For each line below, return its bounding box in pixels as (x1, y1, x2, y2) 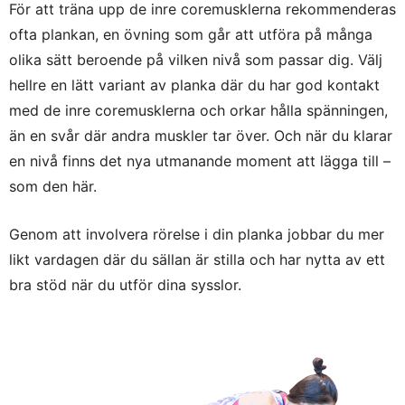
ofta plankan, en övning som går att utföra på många (9, 25, 372, 44)
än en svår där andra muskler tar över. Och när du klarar (9, 127, 392, 146)
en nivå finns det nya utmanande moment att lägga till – (9, 152, 391, 171)
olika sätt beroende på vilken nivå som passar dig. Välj (9, 51, 382, 70)
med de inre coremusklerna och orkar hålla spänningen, (9, 101, 388, 120)
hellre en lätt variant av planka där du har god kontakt (9, 76, 380, 95)
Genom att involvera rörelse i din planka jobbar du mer (9, 225, 384, 244)
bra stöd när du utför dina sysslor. (9, 276, 241, 295)
